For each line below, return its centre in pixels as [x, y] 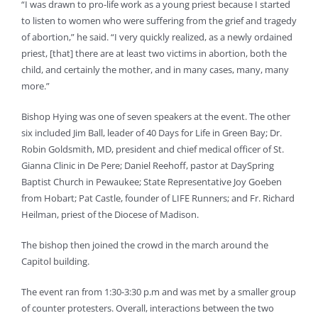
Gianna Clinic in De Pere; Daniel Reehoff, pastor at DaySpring [147, 166]
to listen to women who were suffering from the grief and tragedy [159, 21]
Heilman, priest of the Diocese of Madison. [110, 215]
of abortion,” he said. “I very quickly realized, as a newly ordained [157, 37]
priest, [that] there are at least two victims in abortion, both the [154, 54]
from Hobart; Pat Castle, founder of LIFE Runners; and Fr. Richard [158, 198]
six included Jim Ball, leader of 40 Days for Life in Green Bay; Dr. [151, 133]
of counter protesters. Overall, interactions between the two [147, 308]
